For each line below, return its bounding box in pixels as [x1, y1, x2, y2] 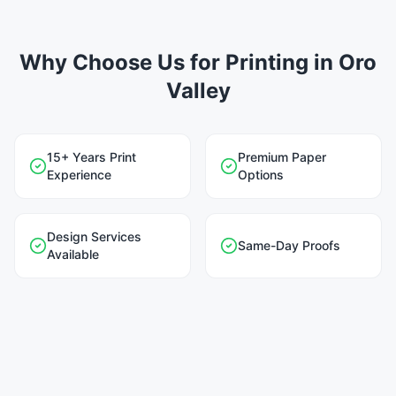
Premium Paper [238, 149, 326, 164]
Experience [47, 167, 111, 182]
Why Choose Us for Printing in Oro [19, 49, 377, 75]
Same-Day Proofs [238, 238, 340, 253]
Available [47, 247, 99, 262]
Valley [165, 78, 231, 103]
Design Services [47, 229, 141, 244]
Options [238, 167, 284, 182]
